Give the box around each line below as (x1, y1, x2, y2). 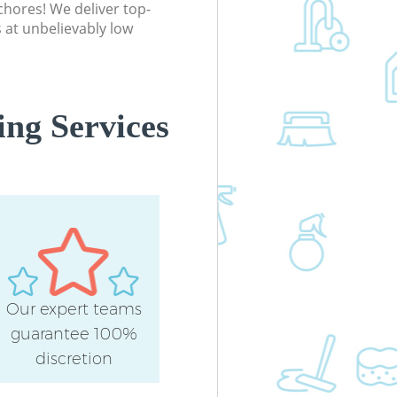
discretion (35, 348, 113, 369)
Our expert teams (5, 299, 142, 319)
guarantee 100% (10, 323, 137, 344)
